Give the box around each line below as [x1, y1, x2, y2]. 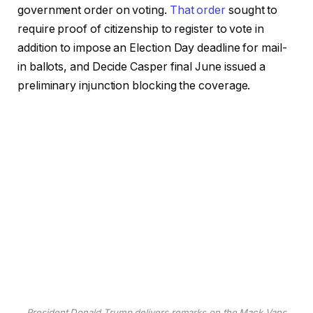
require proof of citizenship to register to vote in [17, 22, 264, 36]
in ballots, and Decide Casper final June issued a [17, 60, 266, 74]
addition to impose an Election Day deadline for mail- [17, 41, 287, 55]
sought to [225, 3, 278, 17]
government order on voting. [17, 3, 170, 17]
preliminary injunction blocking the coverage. [17, 79, 251, 93]
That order [169, 3, 226, 17]
